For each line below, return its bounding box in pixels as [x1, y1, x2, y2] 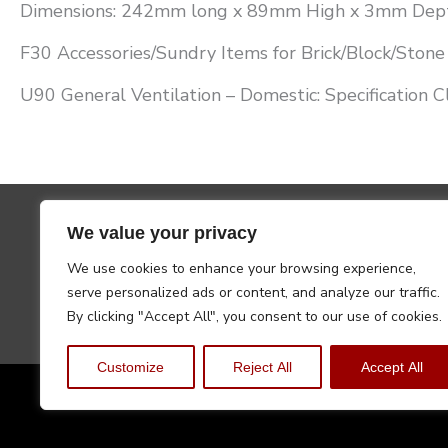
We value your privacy [67, 223, 257, 243]
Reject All [233, 359, 292, 375]
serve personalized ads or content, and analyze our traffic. [67, 283, 440, 302]
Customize [97, 359, 165, 375]
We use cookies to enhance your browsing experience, [67, 259, 416, 278]
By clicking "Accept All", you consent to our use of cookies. [67, 307, 442, 326]
